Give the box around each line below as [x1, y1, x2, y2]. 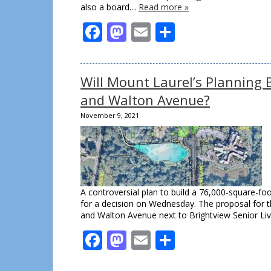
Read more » [139, 1, 189, 13]
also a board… [80, 1, 139, 13]
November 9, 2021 [80, 111, 139, 120]
